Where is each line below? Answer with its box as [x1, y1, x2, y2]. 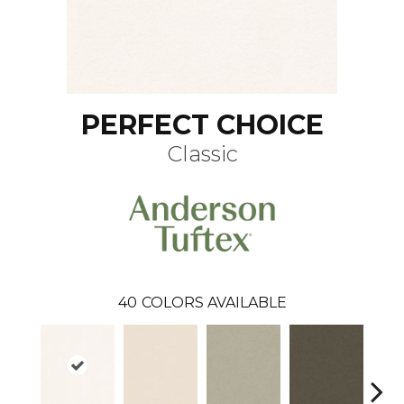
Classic [166, 141, 238, 167]
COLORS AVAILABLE [141, 293, 287, 311]
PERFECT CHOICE [80, 108, 324, 142]
